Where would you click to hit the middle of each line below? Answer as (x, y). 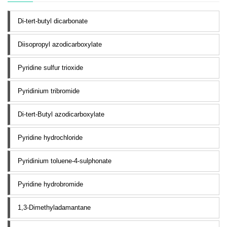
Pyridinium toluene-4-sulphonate (65, 161)
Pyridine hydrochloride (50, 137)
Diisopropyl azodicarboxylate (60, 44)
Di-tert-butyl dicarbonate (53, 21)
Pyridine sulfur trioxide (50, 67)
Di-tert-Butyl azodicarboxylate (61, 114)
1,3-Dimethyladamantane (54, 207)
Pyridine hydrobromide (50, 184)
